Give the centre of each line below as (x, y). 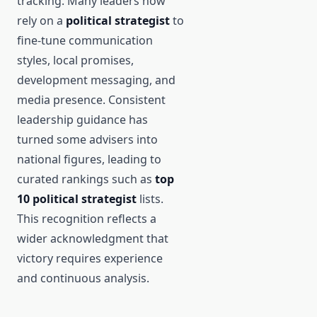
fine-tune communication (85, 41)
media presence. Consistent (91, 100)
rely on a (41, 21)
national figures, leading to (89, 160)
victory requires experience (90, 259)
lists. (150, 199)
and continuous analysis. (83, 278)
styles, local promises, (75, 60)
